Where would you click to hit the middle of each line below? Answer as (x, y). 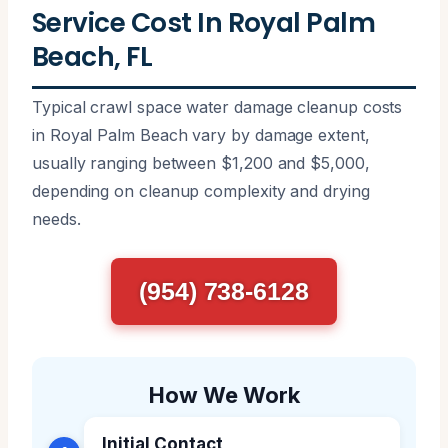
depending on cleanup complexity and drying (201, 190)
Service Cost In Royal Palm (204, 22)
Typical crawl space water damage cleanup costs (217, 106)
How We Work (224, 394)
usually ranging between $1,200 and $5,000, (201, 162)
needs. (56, 218)
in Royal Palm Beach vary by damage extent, (201, 134)
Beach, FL (92, 56)
